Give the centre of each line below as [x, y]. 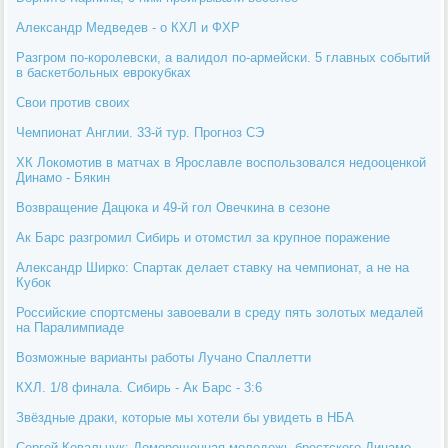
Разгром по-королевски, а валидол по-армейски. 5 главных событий [223, 57]
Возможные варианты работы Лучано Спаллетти [164, 357]
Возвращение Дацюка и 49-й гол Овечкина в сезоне [173, 207]
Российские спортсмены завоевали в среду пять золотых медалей [220, 312]
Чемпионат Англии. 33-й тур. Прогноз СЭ [140, 132]
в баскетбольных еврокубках [104, 72]
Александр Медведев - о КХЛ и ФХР [128, 27]
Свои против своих [73, 102]
